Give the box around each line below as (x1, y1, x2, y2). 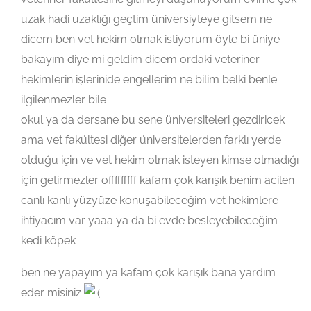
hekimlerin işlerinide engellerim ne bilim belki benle (21, 72, 277, 86)
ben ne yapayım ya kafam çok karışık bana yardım (21, 265, 276, 279)
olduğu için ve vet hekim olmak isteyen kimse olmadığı (21, 153, 299, 167)
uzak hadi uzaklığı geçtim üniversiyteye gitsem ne (21, 12, 272, 26)
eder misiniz (21, 285, 84, 299)
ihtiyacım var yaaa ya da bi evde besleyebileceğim (21, 213, 278, 227)
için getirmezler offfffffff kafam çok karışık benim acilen (21, 173, 294, 187)
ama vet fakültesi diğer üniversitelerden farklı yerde (21, 133, 281, 146)
